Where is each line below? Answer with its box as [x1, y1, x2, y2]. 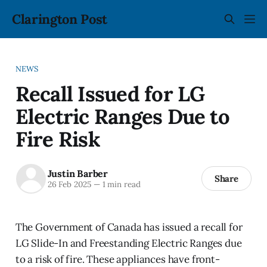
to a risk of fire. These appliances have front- [15, 252, 220, 266]
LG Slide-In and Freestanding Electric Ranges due [15, 236, 242, 250]
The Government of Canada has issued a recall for [15, 220, 243, 234]
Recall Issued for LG [15, 80, 205, 107]
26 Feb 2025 [47, 179, 91, 190]
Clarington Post [12, 11, 108, 27]
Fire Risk [15, 125, 100, 152]
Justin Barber [47, 167, 108, 180]
